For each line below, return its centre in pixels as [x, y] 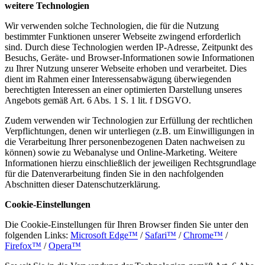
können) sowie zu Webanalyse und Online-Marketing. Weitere [121, 152]
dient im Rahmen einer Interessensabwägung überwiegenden [118, 79]
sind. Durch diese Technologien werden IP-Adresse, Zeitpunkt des [129, 47]
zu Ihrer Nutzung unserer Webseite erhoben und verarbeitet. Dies [126, 68]
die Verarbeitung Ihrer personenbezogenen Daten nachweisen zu [125, 141]
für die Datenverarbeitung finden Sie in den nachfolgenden [114, 173]
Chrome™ [203, 235]
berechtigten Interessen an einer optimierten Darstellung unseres [123, 89]
